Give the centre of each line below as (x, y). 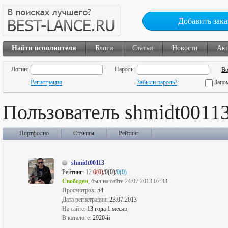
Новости (185, 48)
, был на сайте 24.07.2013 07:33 (128, 181)
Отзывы (84, 133)
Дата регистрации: (86, 199)
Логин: (20, 69)
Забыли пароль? (157, 83)
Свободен (75, 181)
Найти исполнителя (44, 48)
